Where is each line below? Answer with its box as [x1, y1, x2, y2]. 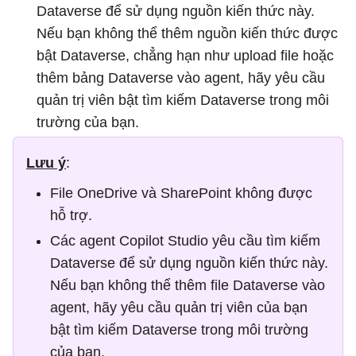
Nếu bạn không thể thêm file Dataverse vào [50, 277, 325, 293]
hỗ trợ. [50, 207, 92, 223]
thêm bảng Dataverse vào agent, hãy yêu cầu [37, 70, 325, 86]
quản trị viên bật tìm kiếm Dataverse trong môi [37, 92, 329, 108]
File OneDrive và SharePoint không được [50, 185, 312, 201]
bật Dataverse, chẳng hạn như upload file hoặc [37, 48, 334, 64]
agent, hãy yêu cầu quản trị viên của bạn [50, 300, 308, 315]
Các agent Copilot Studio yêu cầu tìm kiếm [50, 233, 320, 249]
